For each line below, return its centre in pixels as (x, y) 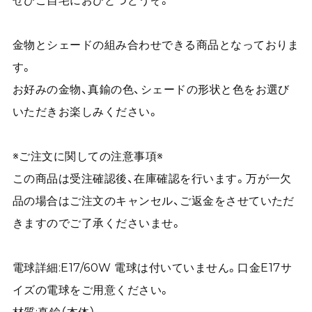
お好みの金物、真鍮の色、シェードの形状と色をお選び (151, 89)
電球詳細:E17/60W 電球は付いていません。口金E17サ (152, 268)
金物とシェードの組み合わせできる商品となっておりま (156, 45)
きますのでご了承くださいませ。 (97, 223)
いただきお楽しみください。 (86, 112)
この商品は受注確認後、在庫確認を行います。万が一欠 (152, 179)
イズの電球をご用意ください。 (91, 290)
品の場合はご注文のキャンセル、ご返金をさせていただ (153, 201)
